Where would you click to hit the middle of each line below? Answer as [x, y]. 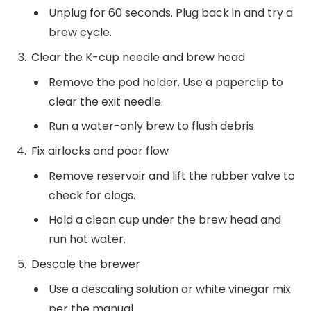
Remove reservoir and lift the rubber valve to [172, 176]
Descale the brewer [86, 264]
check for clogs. [92, 196]
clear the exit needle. [106, 102]
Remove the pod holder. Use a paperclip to [166, 83]
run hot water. [87, 239]
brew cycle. [80, 33]
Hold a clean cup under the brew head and [165, 220]
